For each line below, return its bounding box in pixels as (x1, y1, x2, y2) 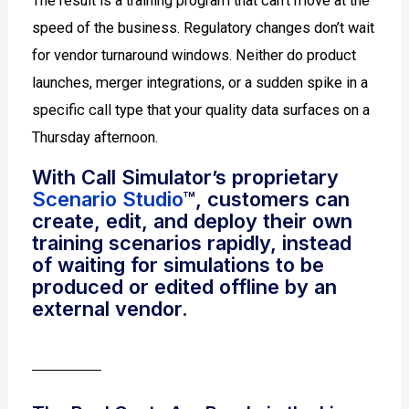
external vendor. (32, 297, 189, 321)
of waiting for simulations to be (32, 253, 325, 278)
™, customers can (183, 187, 351, 212)
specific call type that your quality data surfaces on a (32, 100, 371, 119)
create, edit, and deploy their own (32, 209, 353, 234)
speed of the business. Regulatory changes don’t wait (32, 18, 375, 37)
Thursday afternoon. (32, 128, 159, 146)
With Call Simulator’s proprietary (32, 165, 340, 190)
